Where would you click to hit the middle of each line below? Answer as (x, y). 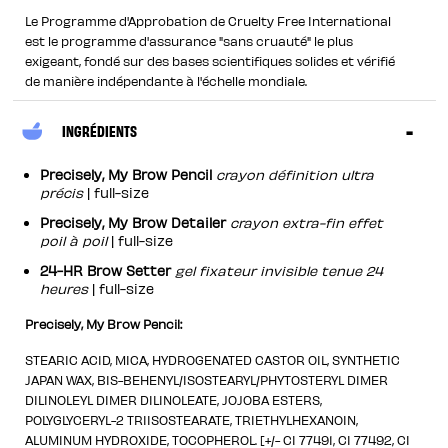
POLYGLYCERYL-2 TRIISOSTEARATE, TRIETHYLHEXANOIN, (192, 420)
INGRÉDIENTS (99, 130)
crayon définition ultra (295, 175)
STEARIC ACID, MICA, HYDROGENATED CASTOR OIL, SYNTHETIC (213, 360)
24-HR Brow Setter (108, 271)
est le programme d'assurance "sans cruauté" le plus (189, 41)
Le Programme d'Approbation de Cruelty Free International (208, 21)
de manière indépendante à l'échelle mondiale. (166, 81)
